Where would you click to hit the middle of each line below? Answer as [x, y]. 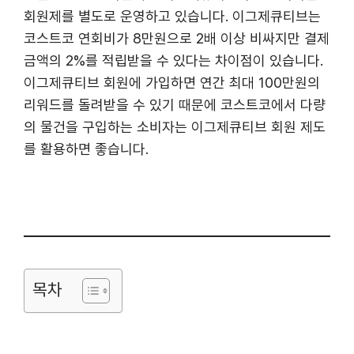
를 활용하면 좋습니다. [86, 149]
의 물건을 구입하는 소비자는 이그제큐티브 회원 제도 [175, 126]
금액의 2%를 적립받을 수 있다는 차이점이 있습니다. [173, 60]
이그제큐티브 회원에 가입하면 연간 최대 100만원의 [172, 82]
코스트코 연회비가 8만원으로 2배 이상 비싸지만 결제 [177, 38]
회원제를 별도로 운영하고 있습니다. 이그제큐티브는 [172, 16]
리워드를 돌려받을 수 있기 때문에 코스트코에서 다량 [175, 104]
